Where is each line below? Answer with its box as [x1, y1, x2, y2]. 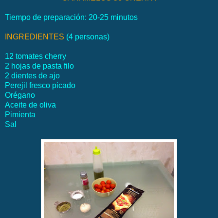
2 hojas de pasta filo [5, 62, 74, 71]
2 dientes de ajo [5, 72, 60, 80]
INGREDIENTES [5, 33, 64, 41]
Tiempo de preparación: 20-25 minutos [5, 13, 138, 22]
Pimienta [5, 110, 36, 119]
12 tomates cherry [5, 52, 66, 61]
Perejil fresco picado [5, 81, 75, 90]
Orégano [5, 91, 35, 100]
